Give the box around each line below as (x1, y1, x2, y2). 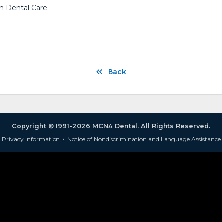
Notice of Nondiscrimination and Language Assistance (67, 135, 221, 143)
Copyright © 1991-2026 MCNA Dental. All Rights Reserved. (12, 122, 210, 130)
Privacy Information (1, 135, 60, 143)
